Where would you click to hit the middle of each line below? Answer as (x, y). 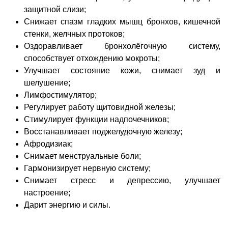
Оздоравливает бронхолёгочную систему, (122, 46)
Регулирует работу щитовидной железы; (100, 107)
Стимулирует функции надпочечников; (96, 119)
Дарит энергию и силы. (67, 205)
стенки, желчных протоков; (74, 34)
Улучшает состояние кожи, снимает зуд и (122, 70)
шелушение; (47, 82)
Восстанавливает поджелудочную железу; (103, 131)
